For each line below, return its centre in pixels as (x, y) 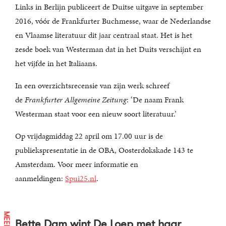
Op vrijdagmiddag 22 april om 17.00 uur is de (89, 136)
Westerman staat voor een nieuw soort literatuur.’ (96, 114)
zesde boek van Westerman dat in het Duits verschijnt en (108, 49)
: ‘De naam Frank (155, 100)
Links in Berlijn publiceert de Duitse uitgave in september (109, 7)
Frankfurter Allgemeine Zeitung (76, 100)
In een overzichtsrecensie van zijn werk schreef (92, 86)
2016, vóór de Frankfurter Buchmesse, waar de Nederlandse (113, 21)
